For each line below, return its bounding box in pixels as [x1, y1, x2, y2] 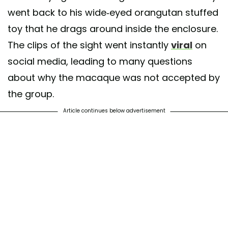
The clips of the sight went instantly [8, 38, 171, 51]
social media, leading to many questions [8, 54, 192, 68]
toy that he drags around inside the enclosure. [8, 22, 218, 35]
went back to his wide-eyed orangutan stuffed [8, 6, 218, 19]
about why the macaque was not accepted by [8, 71, 220, 84]
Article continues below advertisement [63, 106, 165, 115]
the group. [8, 87, 54, 100]
